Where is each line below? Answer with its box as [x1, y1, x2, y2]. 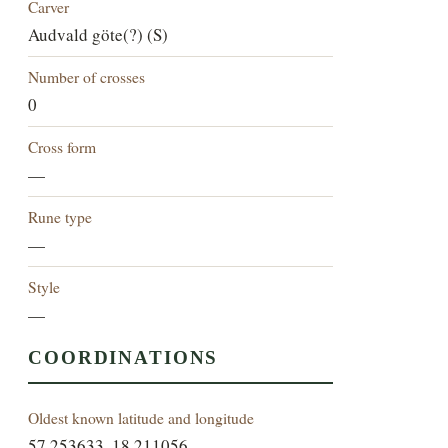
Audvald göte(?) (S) [28, 23, 169, 47]
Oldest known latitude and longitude [28, 407, 255, 429]
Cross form [28, 136, 97, 158]
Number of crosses [28, 66, 146, 88]
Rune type [28, 206, 93, 228]
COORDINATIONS [28, 347, 219, 369]
